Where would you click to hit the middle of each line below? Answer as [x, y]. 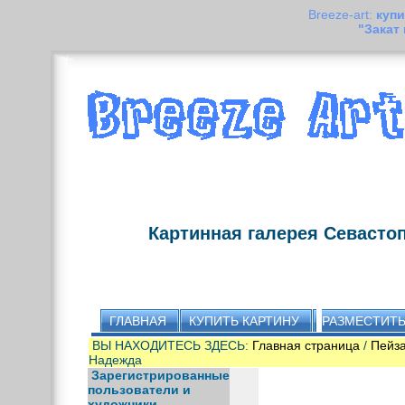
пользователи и [139, 390]
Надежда [115, 360]
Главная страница [306, 345]
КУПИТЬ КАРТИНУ [244, 321]
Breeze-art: [342, 14]
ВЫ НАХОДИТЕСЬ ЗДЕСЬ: [172, 345]
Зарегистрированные [160, 375]
